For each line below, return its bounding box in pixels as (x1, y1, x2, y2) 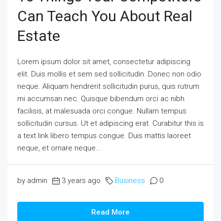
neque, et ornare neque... (17, 144, 102, 153)
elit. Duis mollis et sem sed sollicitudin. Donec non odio (17, 70, 201, 79)
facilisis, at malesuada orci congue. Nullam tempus (17, 107, 186, 116)
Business (115, 176, 145, 185)
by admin (17, 176, 47, 185)
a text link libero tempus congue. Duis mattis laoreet (17, 131, 191, 141)
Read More (91, 208, 130, 217)
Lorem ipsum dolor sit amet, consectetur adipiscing (17, 57, 190, 67)
